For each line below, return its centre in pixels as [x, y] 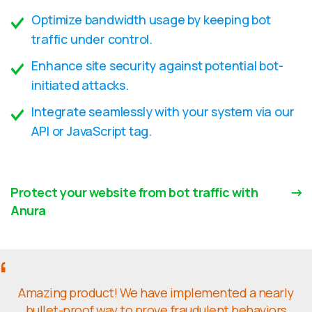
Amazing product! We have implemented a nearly [156, 292]
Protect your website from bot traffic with [134, 192]
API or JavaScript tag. [92, 131]
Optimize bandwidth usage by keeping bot [151, 19]
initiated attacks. [80, 85]
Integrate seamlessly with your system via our [163, 111]
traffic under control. [92, 39]
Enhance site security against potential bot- [157, 65]
